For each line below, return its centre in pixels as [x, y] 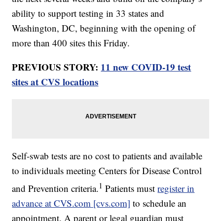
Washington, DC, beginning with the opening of [104, 28]
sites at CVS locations [55, 81]
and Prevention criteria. [55, 188]
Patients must [130, 188]
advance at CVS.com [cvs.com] [71, 203]
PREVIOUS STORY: [56, 67]
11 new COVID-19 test [146, 67]
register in [176, 188]
